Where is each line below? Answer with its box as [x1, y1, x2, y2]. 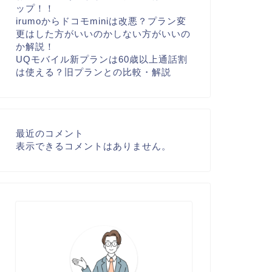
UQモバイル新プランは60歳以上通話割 [15, 54, 188, 65]
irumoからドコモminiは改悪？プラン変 [15, 16, 186, 27]
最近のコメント [15, 128, 84, 139]
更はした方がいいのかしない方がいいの [15, 29, 191, 39]
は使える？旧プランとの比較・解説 [15, 67, 171, 78]
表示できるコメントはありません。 [15, 141, 171, 152]
